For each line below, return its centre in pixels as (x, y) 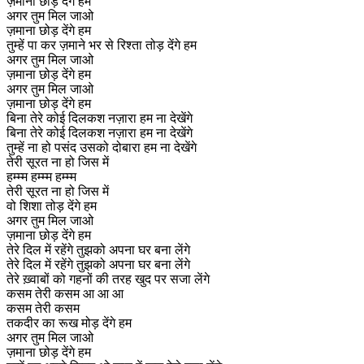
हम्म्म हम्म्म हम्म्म (41, 176)
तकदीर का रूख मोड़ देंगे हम (69, 323)
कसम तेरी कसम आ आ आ (65, 293)
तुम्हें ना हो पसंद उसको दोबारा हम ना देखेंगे (102, 147)
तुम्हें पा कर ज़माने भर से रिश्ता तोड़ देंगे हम (102, 45)
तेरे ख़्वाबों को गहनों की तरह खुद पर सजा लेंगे (108, 279)
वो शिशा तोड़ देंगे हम (52, 206)
